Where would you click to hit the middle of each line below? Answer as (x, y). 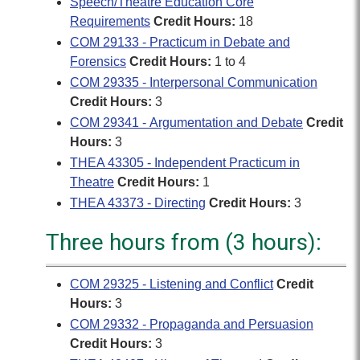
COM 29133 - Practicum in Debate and (180, 42)
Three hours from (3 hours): (184, 242)
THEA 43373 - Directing (138, 203)
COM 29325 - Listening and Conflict (172, 284)
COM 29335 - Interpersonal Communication (194, 82)
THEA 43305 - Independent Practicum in (185, 163)
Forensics (98, 61)
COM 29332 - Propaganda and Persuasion (192, 324)
